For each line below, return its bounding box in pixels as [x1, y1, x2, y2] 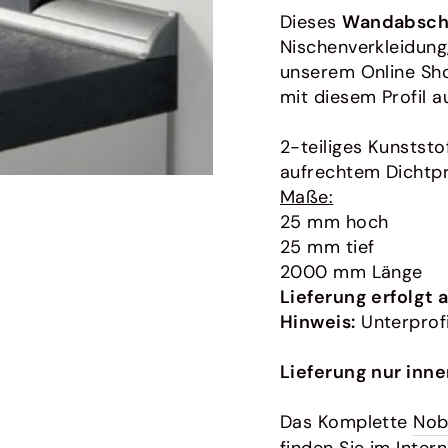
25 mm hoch [280, 210, 389, 235]
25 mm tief [280, 235, 375, 260]
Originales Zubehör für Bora [24, 30, 214, 49]
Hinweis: [280, 310, 356, 335]
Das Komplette [280, 410, 414, 435]
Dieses [280, 10, 343, 35]
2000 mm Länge [280, 260, 423, 285]
